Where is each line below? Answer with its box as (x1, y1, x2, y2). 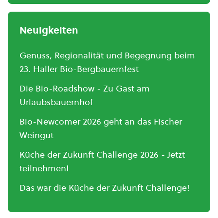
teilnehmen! (19, 162, 69, 175)
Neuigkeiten (19, 23, 78, 37)
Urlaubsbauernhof (19, 96, 93, 109)
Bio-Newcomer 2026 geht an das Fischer (19, 115, 182, 128)
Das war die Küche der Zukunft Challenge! (19, 182, 190, 194)
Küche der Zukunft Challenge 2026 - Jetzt (19, 148, 185, 161)
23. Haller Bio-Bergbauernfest (19, 63, 139, 75)
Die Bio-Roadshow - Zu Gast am (19, 82, 150, 95)
